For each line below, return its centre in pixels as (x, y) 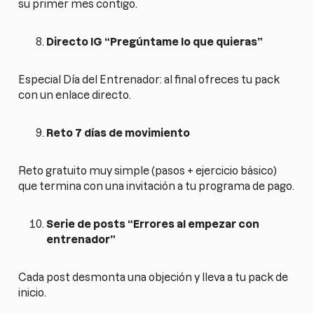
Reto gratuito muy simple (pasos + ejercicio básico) (148, 171)
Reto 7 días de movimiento (118, 133)
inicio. (33, 293)
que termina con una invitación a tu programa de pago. (157, 186)
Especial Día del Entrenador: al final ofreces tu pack (149, 80)
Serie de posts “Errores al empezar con (153, 224)
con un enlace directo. (75, 95)
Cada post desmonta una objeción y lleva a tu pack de (153, 278)
